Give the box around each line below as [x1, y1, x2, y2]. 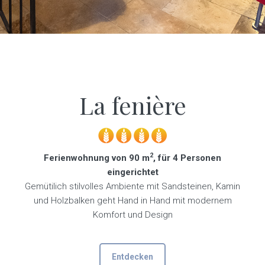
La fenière [79, 89, 186, 121]
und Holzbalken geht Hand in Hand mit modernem [33, 195, 232, 206]
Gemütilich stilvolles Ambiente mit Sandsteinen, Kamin [25, 181, 240, 192]
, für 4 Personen [153, 153, 221, 163]
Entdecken [112, 252, 153, 261]
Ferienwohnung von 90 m [44, 153, 150, 163]
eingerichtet [106, 167, 159, 177]
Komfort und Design [92, 209, 173, 220]
